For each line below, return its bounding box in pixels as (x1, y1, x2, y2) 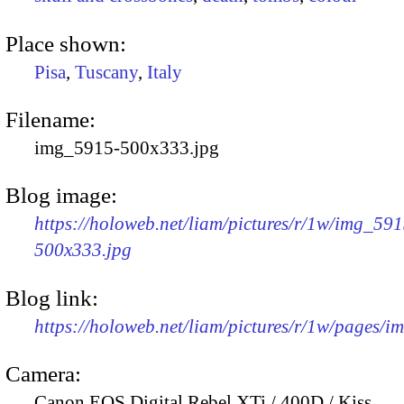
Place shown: (5, 31, 126, 56)
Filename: (5, 106, 96, 132)
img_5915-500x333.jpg (34, 136, 219, 159)
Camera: (5, 361, 81, 386)
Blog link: (5, 285, 98, 310)
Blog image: (5, 183, 117, 208)
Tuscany (75, 60, 138, 83)
